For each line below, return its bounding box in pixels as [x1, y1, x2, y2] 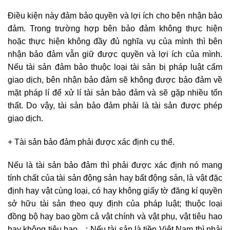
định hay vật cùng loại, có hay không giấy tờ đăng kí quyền [8, 186, 222, 196]
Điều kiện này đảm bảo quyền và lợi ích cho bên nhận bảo [8, 11, 222, 20]
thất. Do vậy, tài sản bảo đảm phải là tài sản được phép [8, 101, 222, 110]
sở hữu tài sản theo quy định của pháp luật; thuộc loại [8, 199, 222, 208]
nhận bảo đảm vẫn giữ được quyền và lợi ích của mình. [8, 49, 222, 59]
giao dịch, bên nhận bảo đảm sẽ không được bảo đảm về [8, 75, 222, 84]
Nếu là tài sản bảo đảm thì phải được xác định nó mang [8, 161, 222, 170]
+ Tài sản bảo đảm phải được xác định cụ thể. [8, 137, 175, 146]
